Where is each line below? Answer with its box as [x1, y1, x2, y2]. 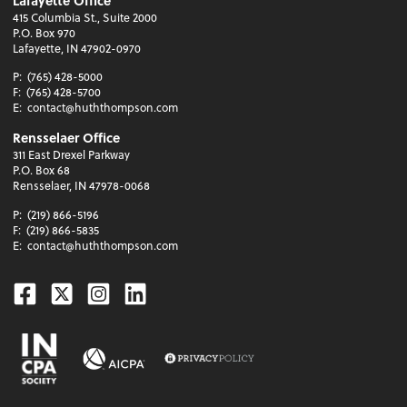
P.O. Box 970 [13, 25, 76, 42]
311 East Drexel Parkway [13, 146, 131, 164]
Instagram [85, 273, 197, 310]
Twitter [48, 273, 122, 310]
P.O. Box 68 [13, 162, 71, 179]
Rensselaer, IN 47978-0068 [13, 177, 151, 194]
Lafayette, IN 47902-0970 [13, 40, 142, 57]
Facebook [12, 273, 120, 310]
